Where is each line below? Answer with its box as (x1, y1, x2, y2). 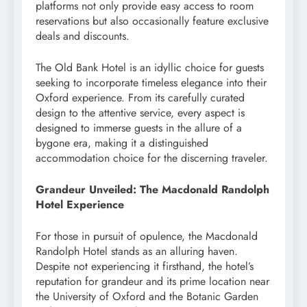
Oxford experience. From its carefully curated (36, 89, 245, 106)
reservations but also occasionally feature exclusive (36, 12, 269, 29)
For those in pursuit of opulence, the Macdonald (36, 228, 258, 244)
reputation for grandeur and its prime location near (36, 273, 269, 289)
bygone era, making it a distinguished (36, 134, 208, 151)
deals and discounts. (36, 27, 130, 44)
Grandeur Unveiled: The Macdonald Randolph (36, 181, 269, 197)
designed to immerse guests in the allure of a (36, 119, 242, 136)
